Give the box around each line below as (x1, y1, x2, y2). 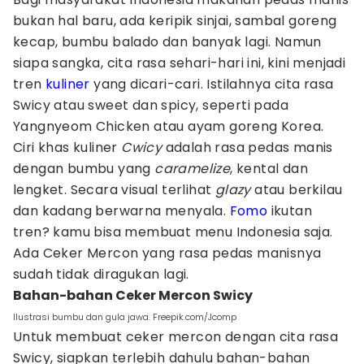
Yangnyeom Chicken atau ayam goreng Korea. (13, 117, 324, 136)
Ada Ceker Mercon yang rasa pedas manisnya (13, 244, 322, 262)
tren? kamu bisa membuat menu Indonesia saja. (13, 223, 333, 241)
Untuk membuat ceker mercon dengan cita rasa (13, 327, 339, 346)
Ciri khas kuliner (13, 138, 122, 157)
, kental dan (230, 159, 309, 178)
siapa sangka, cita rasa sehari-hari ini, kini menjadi (13, 54, 346, 72)
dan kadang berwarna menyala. (13, 201, 230, 220)
